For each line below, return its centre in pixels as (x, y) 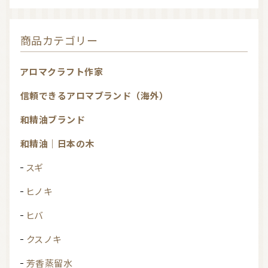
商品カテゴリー (65, 41)
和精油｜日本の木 (62, 144)
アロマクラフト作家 (66, 72)
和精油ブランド (57, 120)
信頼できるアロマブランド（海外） (99, 96)
